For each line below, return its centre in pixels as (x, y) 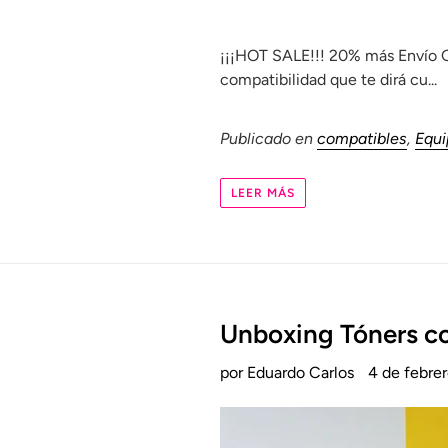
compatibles (362, 138)
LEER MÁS (263, 193)
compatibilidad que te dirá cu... (329, 79)
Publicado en (269, 138)
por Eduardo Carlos (287, 373)
